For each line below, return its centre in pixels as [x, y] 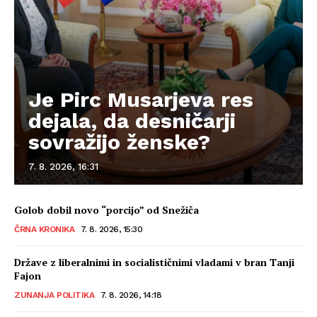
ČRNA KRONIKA [44, 229]
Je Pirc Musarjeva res [141, 99]
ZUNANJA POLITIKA [54, 295]
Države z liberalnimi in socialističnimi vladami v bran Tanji [154, 262]
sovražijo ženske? [119, 142]
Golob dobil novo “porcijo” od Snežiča [106, 209]
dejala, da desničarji [132, 120]
